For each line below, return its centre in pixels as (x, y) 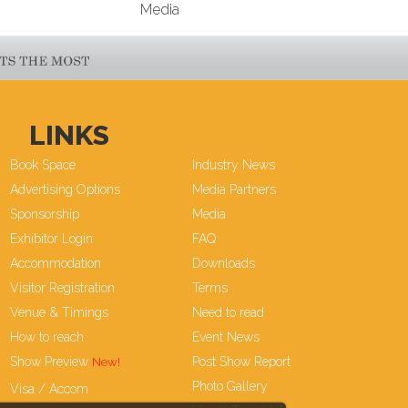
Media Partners (234, 189)
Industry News (233, 164)
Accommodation (55, 263)
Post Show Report (241, 361)
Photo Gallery (229, 386)
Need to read (228, 312)
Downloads (223, 263)
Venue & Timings (59, 312)
